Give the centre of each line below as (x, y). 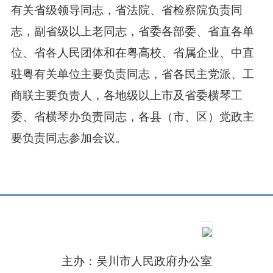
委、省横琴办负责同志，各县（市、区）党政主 (132, 115)
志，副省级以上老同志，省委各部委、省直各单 (132, 30)
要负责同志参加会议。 (69, 136)
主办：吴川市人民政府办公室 (136, 260)
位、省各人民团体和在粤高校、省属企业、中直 (132, 51)
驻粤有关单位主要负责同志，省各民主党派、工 (132, 73)
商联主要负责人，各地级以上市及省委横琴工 (126, 94)
